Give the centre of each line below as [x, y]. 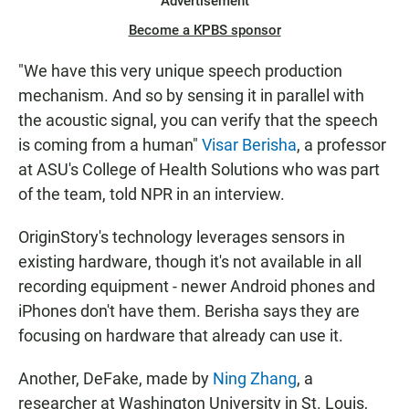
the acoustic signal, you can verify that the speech [198, 121]
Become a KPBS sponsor [204, 31]
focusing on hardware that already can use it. [181, 336]
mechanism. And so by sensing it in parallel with [191, 96]
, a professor [341, 145]
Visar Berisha [249, 145]
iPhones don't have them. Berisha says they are [189, 311]
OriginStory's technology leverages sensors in [182, 237]
